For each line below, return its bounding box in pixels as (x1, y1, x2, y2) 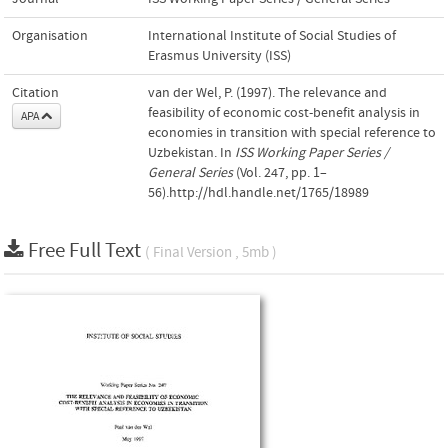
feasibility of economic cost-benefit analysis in (148, 104, 420, 121)
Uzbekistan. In (148, 144, 235, 161)
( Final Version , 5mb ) (145, 243, 277, 261)
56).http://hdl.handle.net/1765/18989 (148, 184, 369, 201)
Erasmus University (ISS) (148, 47, 291, 64)
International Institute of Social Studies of (148, 27, 396, 44)
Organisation (12, 27, 88, 44)
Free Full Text (28, 238, 145, 263)
